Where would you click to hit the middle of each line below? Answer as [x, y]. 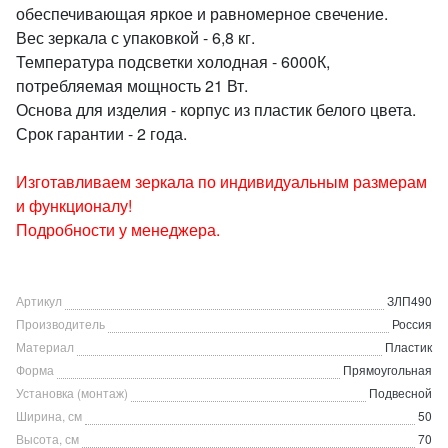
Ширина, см [49, 415]
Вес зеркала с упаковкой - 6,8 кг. [135, 37]
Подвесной [400, 392]
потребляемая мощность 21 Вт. [132, 85]
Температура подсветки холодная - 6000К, [173, 61]
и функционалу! [74, 205]
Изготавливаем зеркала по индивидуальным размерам [221, 181]
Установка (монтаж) [72, 392]
